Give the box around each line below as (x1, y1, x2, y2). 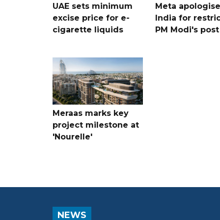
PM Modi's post (155, 25, 219, 34)
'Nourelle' (53, 132, 92, 141)
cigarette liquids (53, 25, 123, 34)
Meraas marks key (53, 108, 129, 118)
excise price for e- (53, 13, 130, 23)
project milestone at (53, 120, 139, 130)
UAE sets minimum (53, 1, 133, 11)
